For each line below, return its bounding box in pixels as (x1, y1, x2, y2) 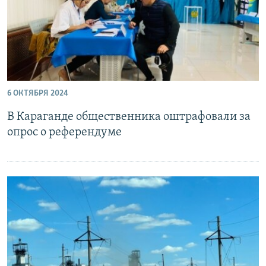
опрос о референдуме (7, 126, 122, 138)
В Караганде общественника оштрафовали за (7, 111, 251, 123)
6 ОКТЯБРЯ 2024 (7, 89, 68, 98)
